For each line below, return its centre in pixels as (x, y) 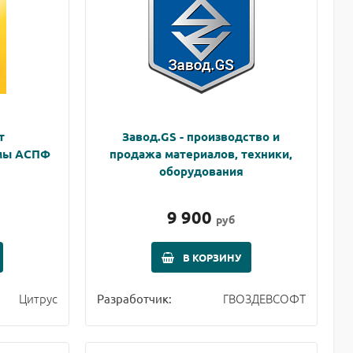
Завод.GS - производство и (201, 136)
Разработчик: (134, 298)
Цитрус (38, 298)
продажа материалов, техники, (201, 153)
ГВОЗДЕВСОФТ (264, 298)
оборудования (201, 171)
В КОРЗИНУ (212, 257)
